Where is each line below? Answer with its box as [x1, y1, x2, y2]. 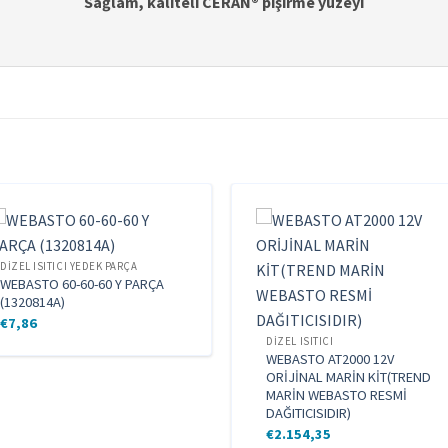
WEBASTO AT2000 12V [266, 350, 395, 369]
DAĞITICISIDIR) [266, 404, 352, 423]
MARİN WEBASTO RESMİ [266, 386, 408, 405]
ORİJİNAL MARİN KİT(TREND [266, 368, 432, 387]
